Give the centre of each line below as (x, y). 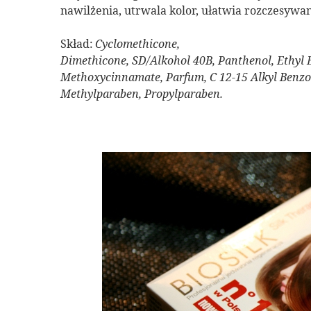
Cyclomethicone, (137, 43)
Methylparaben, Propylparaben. (142, 93)
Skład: (77, 43)
